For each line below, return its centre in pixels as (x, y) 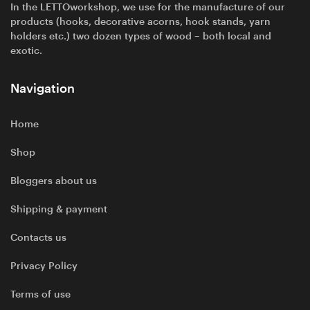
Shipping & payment (59, 209)
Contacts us (38, 237)
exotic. (26, 50)
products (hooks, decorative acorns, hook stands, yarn (140, 21)
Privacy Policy (44, 265)
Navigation (43, 88)
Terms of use (40, 294)
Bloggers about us (54, 180)
